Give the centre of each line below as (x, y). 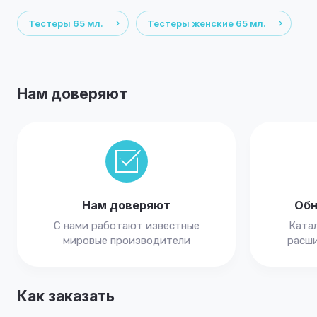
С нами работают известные (126, 226)
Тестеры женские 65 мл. (207, 23)
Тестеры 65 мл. (66, 23)
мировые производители (126, 241)
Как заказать (66, 296)
